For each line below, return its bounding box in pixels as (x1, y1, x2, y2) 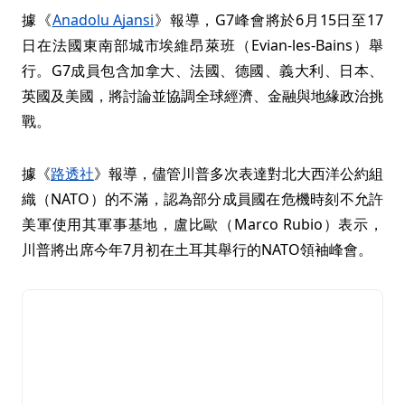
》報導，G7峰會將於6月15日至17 (154, 10, 384, 31)
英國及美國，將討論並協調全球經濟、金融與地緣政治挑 (22, 86, 383, 107)
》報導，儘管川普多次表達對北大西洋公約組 (94, 164, 383, 184)
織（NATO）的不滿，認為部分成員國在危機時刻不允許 (22, 189, 383, 210)
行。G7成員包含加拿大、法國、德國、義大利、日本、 (22, 61, 383, 81)
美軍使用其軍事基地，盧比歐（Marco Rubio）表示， (22, 214, 383, 235)
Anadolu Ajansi (52, 10, 155, 31)
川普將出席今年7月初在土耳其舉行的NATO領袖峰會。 (22, 240, 372, 260)
